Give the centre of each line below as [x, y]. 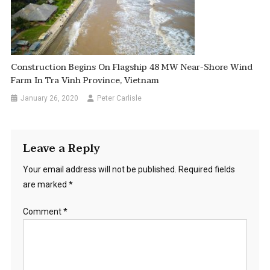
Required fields [206, 170]
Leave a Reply [61, 149]
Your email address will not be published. [99, 170]
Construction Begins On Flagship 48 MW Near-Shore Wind [132, 67]
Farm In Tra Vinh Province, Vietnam [85, 81]
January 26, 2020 [50, 99]
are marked [46, 185]
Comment [43, 212]
